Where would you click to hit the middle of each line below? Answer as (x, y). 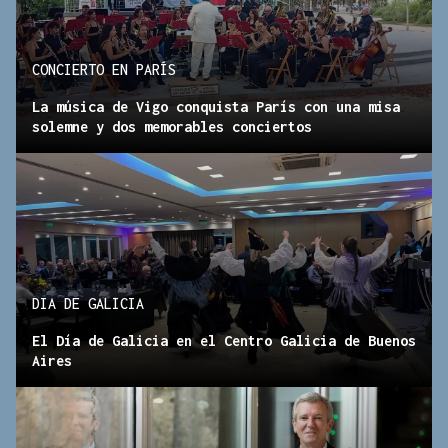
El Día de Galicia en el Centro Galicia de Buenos (224, 340)
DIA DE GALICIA (88, 303)
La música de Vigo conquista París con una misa (216, 106)
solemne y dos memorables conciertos (172, 126)
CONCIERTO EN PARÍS (104, 69)
